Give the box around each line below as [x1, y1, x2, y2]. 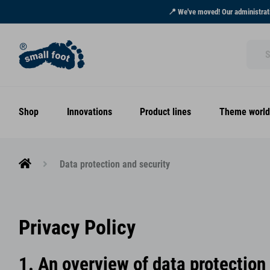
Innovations [66, 107, 112, 118]
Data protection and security [59, 159, 170, 170]
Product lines [140, 107, 191, 118]
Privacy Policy [19, 215, 136, 240]
